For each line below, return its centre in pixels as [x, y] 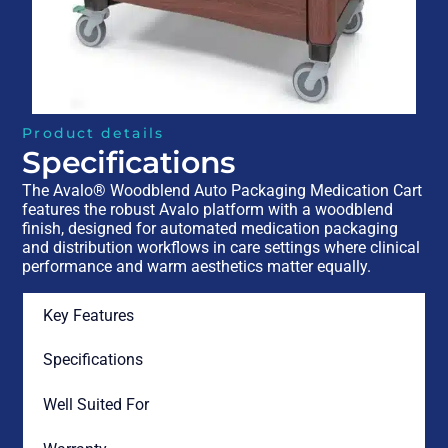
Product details [93, 133]
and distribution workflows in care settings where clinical [221, 248]
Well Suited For [95, 405]
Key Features [88, 316]
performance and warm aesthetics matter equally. [197, 267]
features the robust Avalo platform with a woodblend [208, 210]
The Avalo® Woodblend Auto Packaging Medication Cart [222, 191]
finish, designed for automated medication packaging [210, 229]
